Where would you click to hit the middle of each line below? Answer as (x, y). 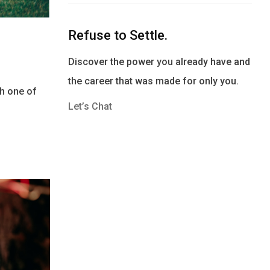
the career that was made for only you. (154, 81)
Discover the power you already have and (159, 62)
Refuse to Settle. (118, 35)
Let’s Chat (90, 106)
